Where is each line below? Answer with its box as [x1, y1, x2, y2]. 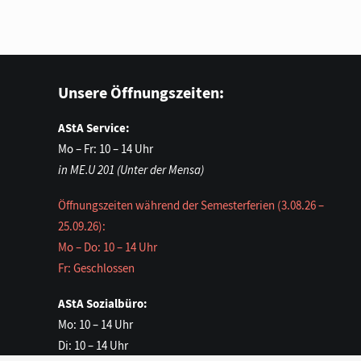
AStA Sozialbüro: [58, 296, 147, 312]
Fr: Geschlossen [58, 260, 135, 276]
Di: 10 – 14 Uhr [58, 338, 128, 354]
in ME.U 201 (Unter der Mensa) [58, 162, 204, 178]
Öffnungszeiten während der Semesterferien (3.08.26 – [58, 197, 324, 214]
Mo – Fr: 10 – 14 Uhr [58, 141, 153, 157]
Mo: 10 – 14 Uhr [58, 317, 133, 333]
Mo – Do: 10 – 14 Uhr [58, 239, 157, 255]
